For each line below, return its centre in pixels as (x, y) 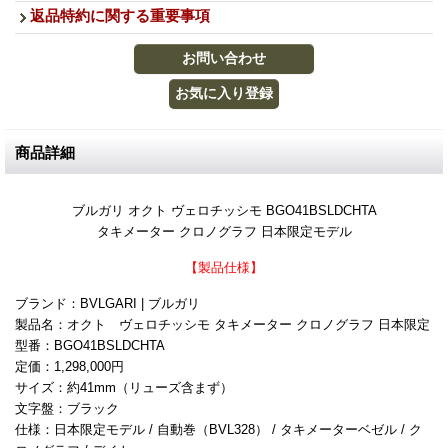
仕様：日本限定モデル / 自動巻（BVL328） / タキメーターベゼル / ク (218, 429)
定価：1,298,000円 (69, 366)
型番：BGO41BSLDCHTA (90, 345)
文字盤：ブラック (67, 408)
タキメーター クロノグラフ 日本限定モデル (224, 231)
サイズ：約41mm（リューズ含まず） (124, 387)
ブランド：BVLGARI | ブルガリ (107, 303)
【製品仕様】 (224, 267)
